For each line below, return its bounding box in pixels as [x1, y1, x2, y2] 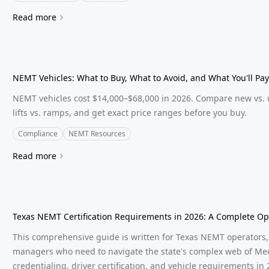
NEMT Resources [68, 128, 126, 139]
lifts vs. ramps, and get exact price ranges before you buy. [13, 106, 247, 118]
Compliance [18, 128, 58, 139]
